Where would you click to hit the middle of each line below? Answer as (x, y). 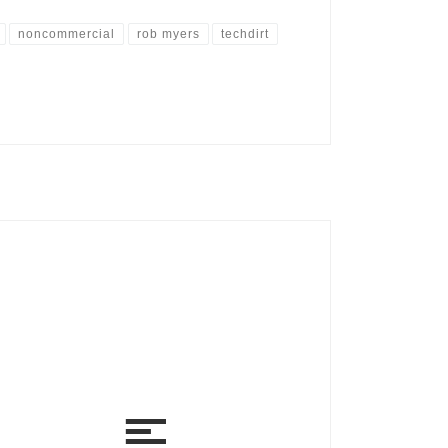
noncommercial (67, 34)
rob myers (168, 34)
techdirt (245, 34)
